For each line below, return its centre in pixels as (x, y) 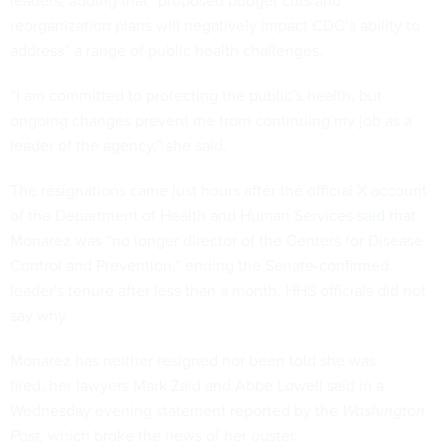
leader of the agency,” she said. (118, 146)
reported (260, 411)
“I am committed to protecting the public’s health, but (196, 96)
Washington (383, 411)
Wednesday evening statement (120, 411)
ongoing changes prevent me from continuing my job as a (211, 121)
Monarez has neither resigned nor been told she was (193, 361)
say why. (39, 316)
